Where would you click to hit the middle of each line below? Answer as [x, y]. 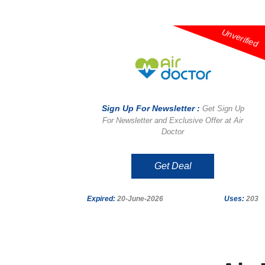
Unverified [240, 38]
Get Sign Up [223, 109]
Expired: [101, 199]
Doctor [173, 132]
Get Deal [173, 166]
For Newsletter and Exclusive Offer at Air [173, 120]
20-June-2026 [139, 199]
